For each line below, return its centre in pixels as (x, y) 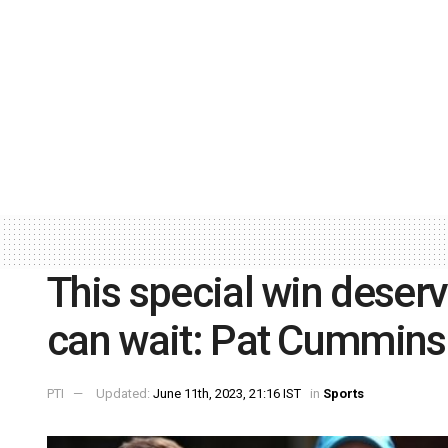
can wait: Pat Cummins (246, 341)
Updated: (124, 394)
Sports (343, 394)
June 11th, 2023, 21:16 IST (227, 394)
